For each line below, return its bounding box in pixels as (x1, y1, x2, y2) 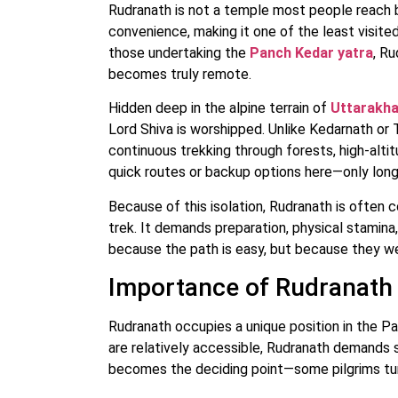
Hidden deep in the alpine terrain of (108, 99, 330, 117)
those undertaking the (108, 44, 250, 61)
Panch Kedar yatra (250, 44, 373, 61)
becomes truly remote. (108, 65, 251, 83)
